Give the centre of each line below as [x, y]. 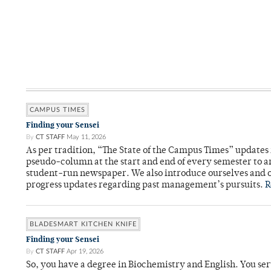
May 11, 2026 [86, 137]
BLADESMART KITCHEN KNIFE [83, 224]
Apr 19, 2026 [85, 252]
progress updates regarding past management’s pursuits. [145, 186]
